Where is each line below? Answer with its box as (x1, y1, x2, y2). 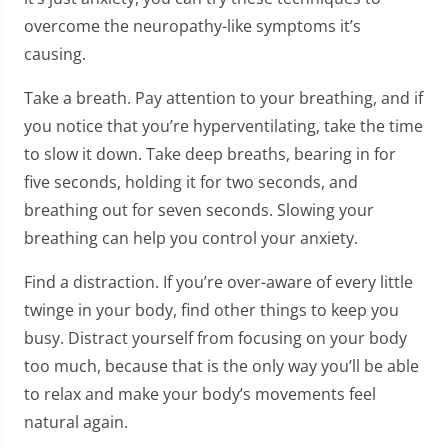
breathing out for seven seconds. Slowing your (24, 199, 374, 222)
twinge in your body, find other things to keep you (24, 299, 399, 322)
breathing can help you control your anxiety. (24, 227, 358, 250)
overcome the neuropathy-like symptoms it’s (24, 15, 361, 38)
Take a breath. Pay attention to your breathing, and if (24, 87, 423, 110)
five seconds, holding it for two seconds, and (24, 171, 358, 194)
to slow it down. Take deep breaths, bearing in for (24, 143, 396, 166)
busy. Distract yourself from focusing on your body (24, 327, 407, 350)
